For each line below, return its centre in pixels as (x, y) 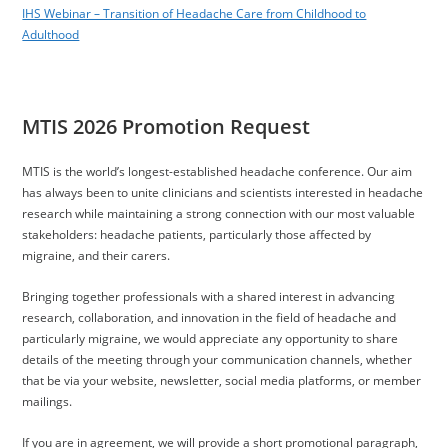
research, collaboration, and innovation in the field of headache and (209, 317)
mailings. (47, 401)
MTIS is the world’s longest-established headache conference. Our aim (217, 171)
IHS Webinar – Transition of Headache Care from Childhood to (194, 13)
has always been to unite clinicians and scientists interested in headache (223, 192)
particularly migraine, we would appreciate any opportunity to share (210, 338)
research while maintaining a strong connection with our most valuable (219, 213)
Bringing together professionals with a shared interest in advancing (209, 296)
